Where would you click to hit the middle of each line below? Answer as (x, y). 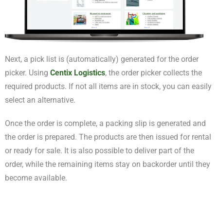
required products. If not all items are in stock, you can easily (108, 87)
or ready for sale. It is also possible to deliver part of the (100, 151)
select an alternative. (40, 100)
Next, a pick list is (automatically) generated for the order (102, 59)
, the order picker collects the (154, 73)
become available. (36, 178)
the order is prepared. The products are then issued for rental (108, 137)
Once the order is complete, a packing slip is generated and (105, 124)
